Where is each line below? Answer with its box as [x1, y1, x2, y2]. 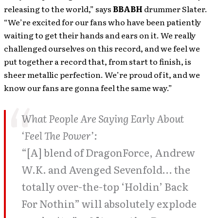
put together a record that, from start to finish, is [4, 55, 191, 68]
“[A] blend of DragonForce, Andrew [21, 145, 195, 160]
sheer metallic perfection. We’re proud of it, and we [4, 69, 200, 81]
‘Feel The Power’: [21, 128, 97, 143]
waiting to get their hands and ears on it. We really [4, 29, 196, 41]
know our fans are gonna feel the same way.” [4, 82, 172, 94]
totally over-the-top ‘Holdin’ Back [21, 179, 188, 194]
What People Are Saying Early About [21, 111, 184, 126]
